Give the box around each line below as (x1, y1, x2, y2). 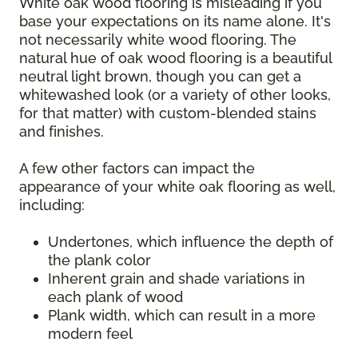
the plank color (48, 251, 151, 268)
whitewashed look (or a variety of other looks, (19, 86, 331, 103)
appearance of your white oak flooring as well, (19, 177, 336, 195)
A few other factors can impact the (19, 159, 255, 177)
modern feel (48, 324, 133, 342)
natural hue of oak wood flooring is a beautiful (19, 49, 332, 66)
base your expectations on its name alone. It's (19, 12, 331, 30)
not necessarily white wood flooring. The (19, 30, 296, 48)
